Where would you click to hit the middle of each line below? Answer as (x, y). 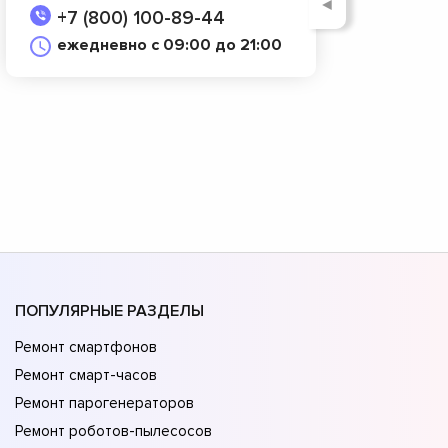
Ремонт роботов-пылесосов (113, 431)
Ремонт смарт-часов (86, 375)
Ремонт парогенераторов (104, 403)
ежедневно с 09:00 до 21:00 (169, 44)
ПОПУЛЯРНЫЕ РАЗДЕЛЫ (109, 311)
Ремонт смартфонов (86, 347)
